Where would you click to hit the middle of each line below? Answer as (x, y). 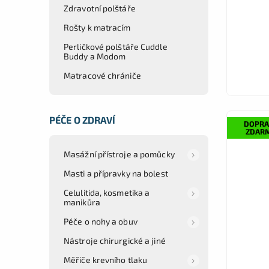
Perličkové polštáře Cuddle (116, 46)
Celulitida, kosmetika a (107, 192)
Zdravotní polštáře (100, 8)
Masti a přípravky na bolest (116, 173)
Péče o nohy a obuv (101, 221)
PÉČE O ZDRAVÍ (83, 119)
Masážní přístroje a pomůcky (119, 154)
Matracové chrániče (102, 75)
